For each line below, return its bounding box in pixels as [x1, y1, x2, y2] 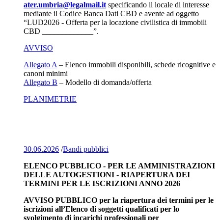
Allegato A [24, 60, 57, 69]
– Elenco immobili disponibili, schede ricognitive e [57, 60, 216, 69]
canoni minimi [24, 69, 68, 78]
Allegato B [24, 78, 57, 86]
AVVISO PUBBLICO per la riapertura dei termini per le [24, 195, 214, 204]
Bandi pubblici [63, 144, 109, 153]
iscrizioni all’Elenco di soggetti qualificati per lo [24, 204, 179, 213]
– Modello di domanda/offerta [57, 78, 152, 86]
